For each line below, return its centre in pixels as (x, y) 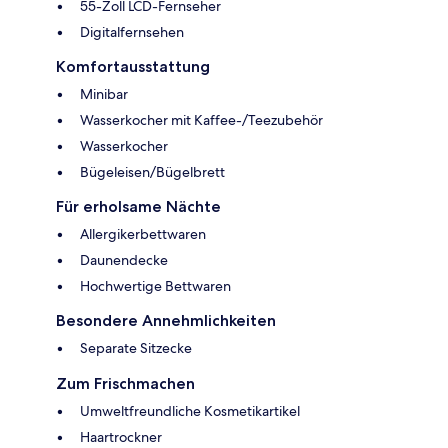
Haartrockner (121, 436)
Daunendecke (124, 259)
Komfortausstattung (133, 66)
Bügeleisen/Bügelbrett (152, 171)
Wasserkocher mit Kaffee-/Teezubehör (201, 119)
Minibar (104, 93)
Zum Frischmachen (125, 383)
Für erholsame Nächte (138, 206)
